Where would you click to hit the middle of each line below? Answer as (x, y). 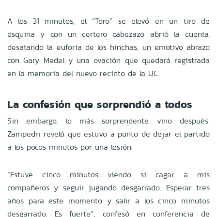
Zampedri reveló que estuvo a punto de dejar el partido (108, 134)
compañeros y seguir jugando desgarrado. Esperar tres (108, 187)
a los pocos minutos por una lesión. (70, 147)
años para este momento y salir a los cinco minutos (108, 201)
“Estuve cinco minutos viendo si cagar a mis (108, 174)
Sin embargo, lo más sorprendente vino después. (108, 121)
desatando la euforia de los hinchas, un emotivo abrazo (108, 47)
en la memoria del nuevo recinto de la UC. (84, 73)
